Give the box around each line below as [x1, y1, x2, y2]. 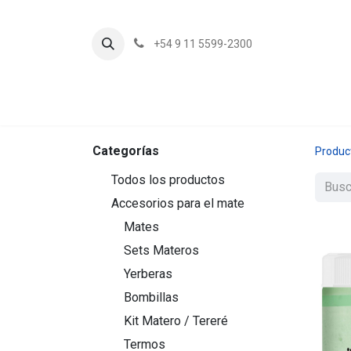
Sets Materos [124, 243, 199, 258]
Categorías [92, 143, 159, 158]
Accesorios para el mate [111, 196, 244, 211]
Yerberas [124, 266, 172, 281]
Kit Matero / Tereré [124, 313, 228, 328]
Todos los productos [111, 172, 225, 187]
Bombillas [124, 290, 179, 305]
